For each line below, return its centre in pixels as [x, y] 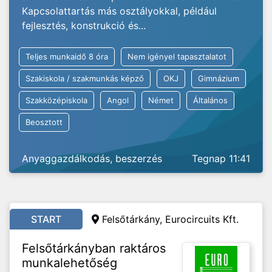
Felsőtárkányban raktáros [94, 248]
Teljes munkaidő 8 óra [67, 56]
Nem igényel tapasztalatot [177, 56]
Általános [210, 100]
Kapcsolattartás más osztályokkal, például [119, 11]
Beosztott [44, 122]
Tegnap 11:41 [221, 158]
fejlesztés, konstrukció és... [84, 25]
